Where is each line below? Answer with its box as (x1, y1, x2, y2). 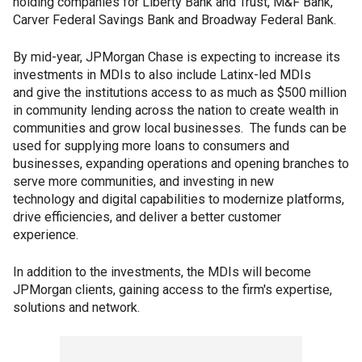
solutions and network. (13, 300, 140, 315)
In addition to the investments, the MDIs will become (13, 264, 311, 280)
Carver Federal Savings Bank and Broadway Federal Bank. (13, 12, 336, 27)
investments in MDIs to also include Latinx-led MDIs (13, 67, 311, 82)
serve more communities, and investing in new (13, 174, 274, 189)
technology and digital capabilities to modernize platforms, (13, 192, 344, 207)
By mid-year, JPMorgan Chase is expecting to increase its (13, 49, 340, 65)
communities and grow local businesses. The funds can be (13, 120, 347, 136)
